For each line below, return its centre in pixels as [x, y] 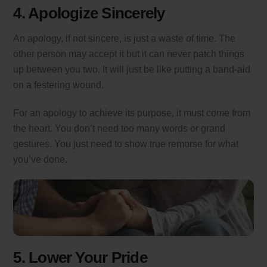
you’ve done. [41, 159]
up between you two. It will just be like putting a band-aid [132, 69]
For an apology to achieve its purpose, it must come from [132, 113]
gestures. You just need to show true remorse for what [126, 144]
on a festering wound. [59, 85]
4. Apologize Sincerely [89, 13]
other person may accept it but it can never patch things [129, 54]
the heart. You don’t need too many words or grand [119, 128]
